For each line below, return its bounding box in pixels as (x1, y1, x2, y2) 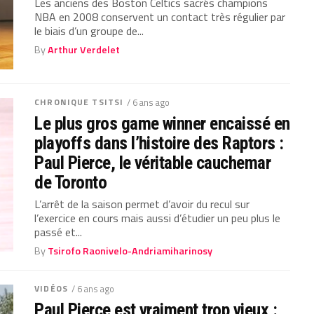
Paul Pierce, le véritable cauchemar (34, 152, 271, 174)
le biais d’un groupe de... (34, 22, 144, 39)
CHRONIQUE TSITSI (34, 95, 124, 109)
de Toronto (34, 172, 107, 193)
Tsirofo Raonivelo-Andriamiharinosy (48, 243, 213, 259)
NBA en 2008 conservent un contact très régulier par (34, 8, 286, 25)
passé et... (34, 224, 83, 241)
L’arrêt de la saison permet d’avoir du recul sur (34, 196, 250, 213)
